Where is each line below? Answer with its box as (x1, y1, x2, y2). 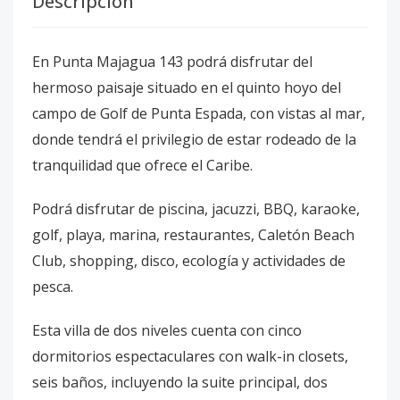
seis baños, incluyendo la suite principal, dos (32, 372, 328, 392)
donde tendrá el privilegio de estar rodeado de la (32, 129, 356, 149)
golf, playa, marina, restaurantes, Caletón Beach (32, 225, 354, 245)
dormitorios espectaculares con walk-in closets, (32, 346, 348, 366)
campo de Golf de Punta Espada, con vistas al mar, (32, 104, 365, 123)
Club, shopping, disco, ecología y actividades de (32, 251, 346, 271)
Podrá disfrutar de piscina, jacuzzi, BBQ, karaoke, (32, 199, 360, 219)
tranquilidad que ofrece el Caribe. (32, 155, 253, 175)
